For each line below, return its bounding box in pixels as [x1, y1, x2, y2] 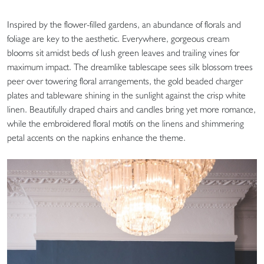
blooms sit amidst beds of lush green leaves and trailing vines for [7, 47, 239, 58]
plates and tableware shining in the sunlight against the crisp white [7, 89, 246, 101]
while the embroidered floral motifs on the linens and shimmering [7, 117, 244, 129]
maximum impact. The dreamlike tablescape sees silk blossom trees [7, 61, 253, 72]
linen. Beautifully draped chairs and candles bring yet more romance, [7, 103, 256, 115]
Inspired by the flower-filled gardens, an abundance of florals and [7, 18, 241, 30]
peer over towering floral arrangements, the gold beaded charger [7, 75, 243, 87]
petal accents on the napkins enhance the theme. [7, 131, 186, 143]
